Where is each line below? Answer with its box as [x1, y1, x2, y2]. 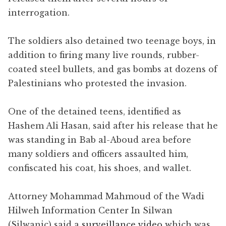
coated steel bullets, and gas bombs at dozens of [8, 64, 217, 74]
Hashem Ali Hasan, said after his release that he [8, 120, 218, 131]
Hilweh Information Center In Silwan [8, 205, 173, 215]
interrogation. [8, 7, 70, 18]
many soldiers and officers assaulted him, [8, 148, 188, 159]
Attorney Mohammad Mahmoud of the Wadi [8, 191, 204, 201]
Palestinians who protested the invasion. [8, 78, 187, 88]
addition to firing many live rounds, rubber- [8, 49, 199, 60]
